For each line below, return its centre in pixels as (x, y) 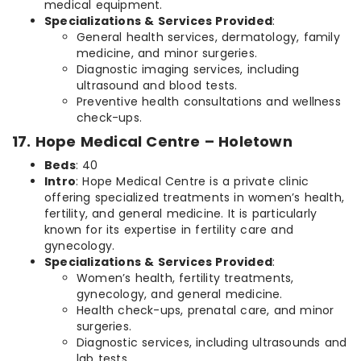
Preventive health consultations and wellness (209, 102)
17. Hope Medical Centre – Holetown (152, 142)
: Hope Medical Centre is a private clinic (193, 182)
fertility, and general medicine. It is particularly (181, 214)
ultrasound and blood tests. (157, 86)
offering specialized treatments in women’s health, (195, 198)
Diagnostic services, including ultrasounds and (212, 343)
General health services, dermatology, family (208, 37)
